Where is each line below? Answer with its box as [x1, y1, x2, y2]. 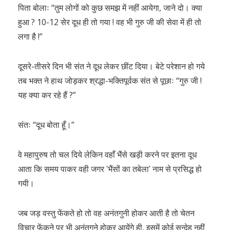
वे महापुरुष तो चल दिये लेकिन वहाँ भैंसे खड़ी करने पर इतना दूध [18, 149, 197, 160]
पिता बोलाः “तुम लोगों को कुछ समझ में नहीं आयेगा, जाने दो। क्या [18, 2, 202, 13]
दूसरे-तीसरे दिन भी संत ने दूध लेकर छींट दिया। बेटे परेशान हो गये [18, 61, 205, 72]
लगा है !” [18, 31, 43, 42]
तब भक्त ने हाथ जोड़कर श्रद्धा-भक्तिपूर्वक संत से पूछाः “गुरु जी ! [18, 75, 202, 86]
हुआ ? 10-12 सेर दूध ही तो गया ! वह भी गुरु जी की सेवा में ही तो [18, 16, 201, 28]
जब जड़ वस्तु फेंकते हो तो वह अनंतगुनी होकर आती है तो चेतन [18, 207, 195, 219]
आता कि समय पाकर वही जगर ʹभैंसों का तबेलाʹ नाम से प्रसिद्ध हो [18, 163, 202, 175]
